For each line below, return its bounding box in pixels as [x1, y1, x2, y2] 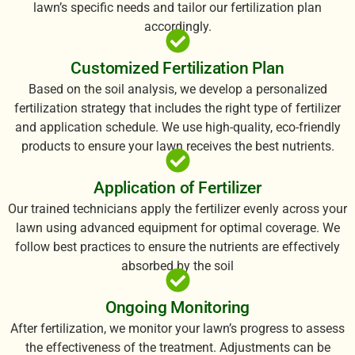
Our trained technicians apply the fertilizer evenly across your [8, 200, 347, 216]
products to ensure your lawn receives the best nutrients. [21, 138, 334, 154]
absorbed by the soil [121, 258, 234, 273]
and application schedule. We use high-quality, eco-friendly [14, 119, 341, 135]
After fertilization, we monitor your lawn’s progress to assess [10, 320, 345, 336]
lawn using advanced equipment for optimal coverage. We [15, 219, 340, 235]
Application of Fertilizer [94, 177, 261, 197]
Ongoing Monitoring [105, 297, 250, 317]
